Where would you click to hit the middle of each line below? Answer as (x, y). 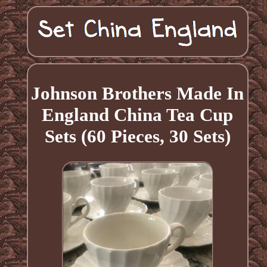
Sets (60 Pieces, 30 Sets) (137, 136)
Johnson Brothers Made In (138, 93)
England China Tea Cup (138, 114)
